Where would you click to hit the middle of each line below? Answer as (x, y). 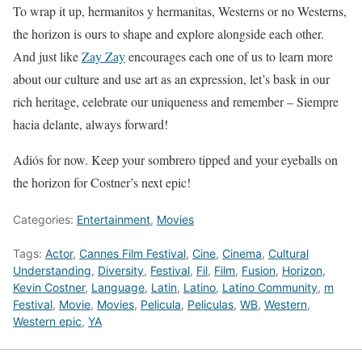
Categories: (45, 219)
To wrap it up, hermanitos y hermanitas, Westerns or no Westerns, (180, 11)
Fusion (259, 270)
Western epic (47, 321)
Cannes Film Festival (133, 253)
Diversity (121, 270)
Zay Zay (103, 56)
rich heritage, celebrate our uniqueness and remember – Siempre (176, 101)
